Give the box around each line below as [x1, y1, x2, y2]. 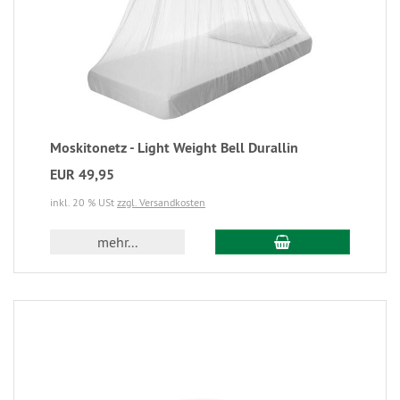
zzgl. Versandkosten [117, 196, 205, 209]
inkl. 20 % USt [50, 196, 117, 209]
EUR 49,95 [50, 165, 114, 184]
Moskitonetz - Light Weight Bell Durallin [50, 138, 298, 157]
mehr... [97, 233, 138, 251]
